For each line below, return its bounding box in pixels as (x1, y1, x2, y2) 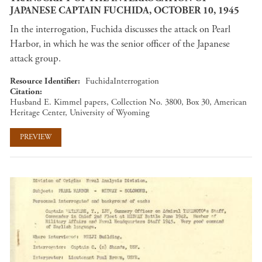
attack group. (10, 51, 61, 65)
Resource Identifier (10, 75, 78, 87)
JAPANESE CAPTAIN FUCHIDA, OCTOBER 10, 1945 (10, 4, 239, 17)
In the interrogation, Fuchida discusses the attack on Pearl (10, 22, 230, 36)
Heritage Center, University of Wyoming (10, 106, 150, 118)
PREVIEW (20, 132, 51, 142)
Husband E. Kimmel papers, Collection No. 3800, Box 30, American (10, 96, 247, 108)
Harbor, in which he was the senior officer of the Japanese (10, 37, 230, 50)
